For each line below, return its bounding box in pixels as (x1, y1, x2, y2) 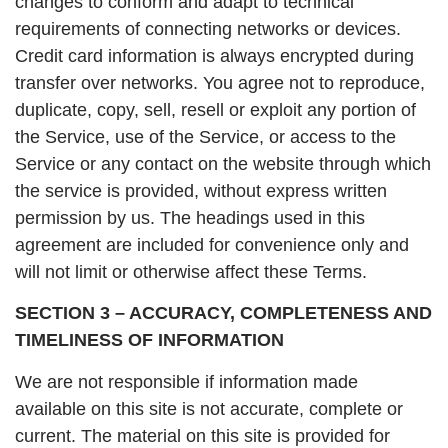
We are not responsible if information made (15, 371, 358, 392)
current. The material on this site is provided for (15, 425, 390, 446)
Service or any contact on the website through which (15, 153, 431, 174)
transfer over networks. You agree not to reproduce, (15, 72, 425, 93)
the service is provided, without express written (15, 180, 387, 201)
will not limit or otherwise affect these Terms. (15, 261, 367, 282)
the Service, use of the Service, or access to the (15, 126, 396, 147)
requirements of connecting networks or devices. (15, 18, 401, 39)
